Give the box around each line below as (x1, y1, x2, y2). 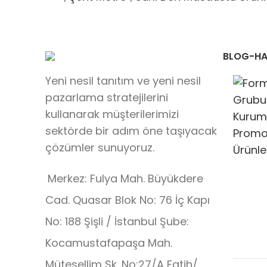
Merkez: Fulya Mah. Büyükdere (48, 171, 203, 187)
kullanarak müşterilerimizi (45, 107, 179, 122)
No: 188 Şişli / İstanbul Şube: (45, 214, 189, 229)
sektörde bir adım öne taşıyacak (45, 123, 217, 139)
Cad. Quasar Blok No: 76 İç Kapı (45, 193, 210, 208)
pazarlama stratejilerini (45, 90, 168, 105)
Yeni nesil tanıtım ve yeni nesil (45, 73, 201, 89)
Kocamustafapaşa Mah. (45, 235, 172, 251)
